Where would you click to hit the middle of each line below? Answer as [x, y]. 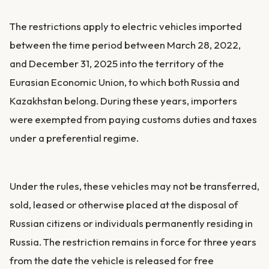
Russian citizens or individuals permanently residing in [131, 223]
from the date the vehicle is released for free [112, 261]
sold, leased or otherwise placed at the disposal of [124, 205]
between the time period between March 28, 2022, [125, 44]
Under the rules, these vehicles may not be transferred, [134, 186]
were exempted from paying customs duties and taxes [133, 119]
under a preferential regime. [75, 138]
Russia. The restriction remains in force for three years [133, 242]
